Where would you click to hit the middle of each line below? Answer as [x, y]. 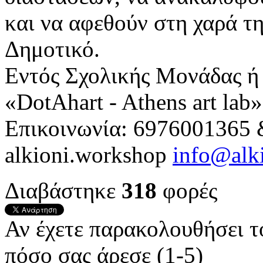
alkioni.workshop [89, 155]
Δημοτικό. [52, 49]
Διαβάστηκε [63, 191]
